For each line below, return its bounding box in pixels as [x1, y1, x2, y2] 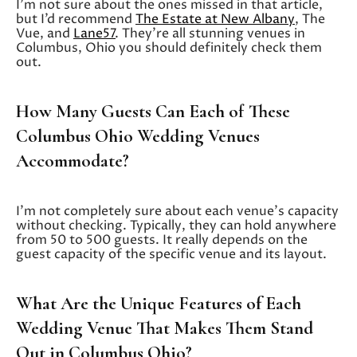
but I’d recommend [16, 10, 135, 28]
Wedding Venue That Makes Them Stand [16, 316, 313, 339]
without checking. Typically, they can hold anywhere [16, 216, 336, 234]
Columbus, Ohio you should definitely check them [16, 38, 322, 57]
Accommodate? [16, 149, 129, 172]
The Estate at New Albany [135, 10, 295, 28]
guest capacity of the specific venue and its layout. [16, 245, 327, 263]
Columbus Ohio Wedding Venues [16, 124, 260, 147]
